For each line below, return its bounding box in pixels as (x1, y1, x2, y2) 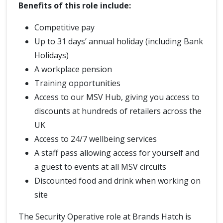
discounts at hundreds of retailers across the (34, 106, 202, 116)
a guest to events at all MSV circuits (34, 161, 166, 172)
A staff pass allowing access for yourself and (34, 147, 199, 158)
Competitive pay (34, 22, 95, 33)
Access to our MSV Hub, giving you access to (34, 92, 200, 103)
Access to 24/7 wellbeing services (34, 133, 157, 144)
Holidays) (34, 50, 69, 61)
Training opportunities (34, 78, 120, 89)
